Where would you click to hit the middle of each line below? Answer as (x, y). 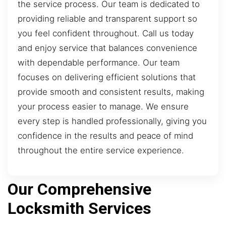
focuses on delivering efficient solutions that (107, 77)
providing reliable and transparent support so (107, 19)
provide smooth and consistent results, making (111, 92)
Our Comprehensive (79, 189)
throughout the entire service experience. (101, 151)
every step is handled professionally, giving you (112, 121)
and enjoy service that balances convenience (107, 48)
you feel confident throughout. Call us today (106, 34)
